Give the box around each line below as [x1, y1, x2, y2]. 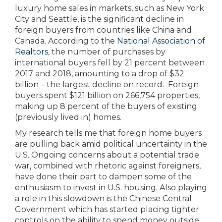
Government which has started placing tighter [15, 205, 199, 214]
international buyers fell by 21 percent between [15, 58, 205, 67]
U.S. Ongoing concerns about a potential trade [15, 150, 199, 160]
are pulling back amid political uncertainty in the [15, 139, 207, 149]
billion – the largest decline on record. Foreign [15, 80, 199, 89]
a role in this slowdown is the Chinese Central [15, 194, 192, 203]
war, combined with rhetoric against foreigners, [15, 161, 201, 170]
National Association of [117, 36, 205, 46]
